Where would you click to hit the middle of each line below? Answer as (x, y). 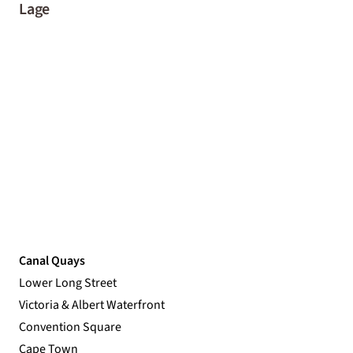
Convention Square (70, 327)
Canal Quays (52, 260)
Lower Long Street (68, 282)
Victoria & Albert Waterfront (92, 305)
